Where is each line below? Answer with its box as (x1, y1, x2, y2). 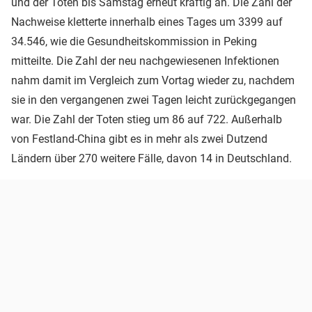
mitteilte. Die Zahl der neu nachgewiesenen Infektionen (11, 54, 279, 68)
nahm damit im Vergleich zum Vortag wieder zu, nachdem (11, 73, 295, 87)
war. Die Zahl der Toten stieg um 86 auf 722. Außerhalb (11, 112, 282, 126)
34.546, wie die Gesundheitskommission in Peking (11, 34, 257, 48)
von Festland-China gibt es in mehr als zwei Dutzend (11, 132, 267, 146)
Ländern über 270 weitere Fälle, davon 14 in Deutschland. (11, 151, 292, 165)
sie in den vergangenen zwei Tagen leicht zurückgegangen (11, 93, 296, 107)
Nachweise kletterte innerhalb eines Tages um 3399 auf (11, 15, 283, 29)
